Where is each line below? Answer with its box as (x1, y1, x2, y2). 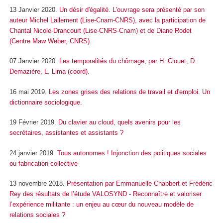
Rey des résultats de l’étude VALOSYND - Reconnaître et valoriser (9, 190, 202, 198)
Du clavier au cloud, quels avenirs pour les (58, 118, 181, 126)
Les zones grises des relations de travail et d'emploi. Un (49, 88, 210, 96)
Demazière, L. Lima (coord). (9, 68, 90, 76)
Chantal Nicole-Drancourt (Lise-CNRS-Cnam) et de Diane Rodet (9, 26, 192, 34)
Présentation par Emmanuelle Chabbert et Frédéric (67, 180, 213, 188)
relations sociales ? (9, 211, 65, 219)
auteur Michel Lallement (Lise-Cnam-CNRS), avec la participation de (9, 16, 206, 24)
